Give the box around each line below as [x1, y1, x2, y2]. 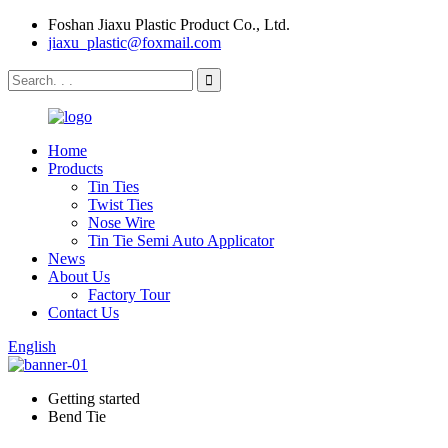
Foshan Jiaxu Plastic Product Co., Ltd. [48, 16, 290, 33]
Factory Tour [88, 286, 170, 303]
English [8, 338, 56, 355]
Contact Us [48, 304, 119, 321]
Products [48, 160, 103, 177]
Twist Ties [88, 196, 153, 213]
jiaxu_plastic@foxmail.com [48, 34, 221, 51]
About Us [48, 268, 110, 285]
